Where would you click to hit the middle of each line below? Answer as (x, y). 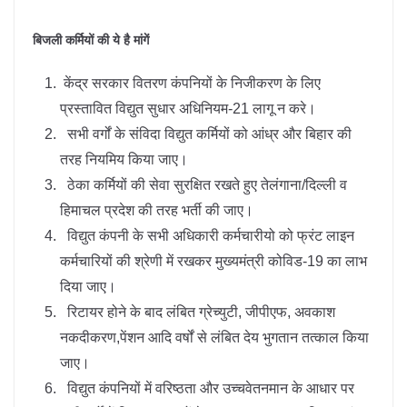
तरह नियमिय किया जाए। (124, 159)
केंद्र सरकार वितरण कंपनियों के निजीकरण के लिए (190, 83)
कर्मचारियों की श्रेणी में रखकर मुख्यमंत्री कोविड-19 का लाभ (213, 261)
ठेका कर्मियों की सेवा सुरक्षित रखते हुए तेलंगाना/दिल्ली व (203, 184)
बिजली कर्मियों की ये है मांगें (91, 40)
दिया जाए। (88, 286)
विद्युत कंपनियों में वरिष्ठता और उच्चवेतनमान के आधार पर (207, 388)
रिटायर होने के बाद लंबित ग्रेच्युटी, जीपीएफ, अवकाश (198, 312)
